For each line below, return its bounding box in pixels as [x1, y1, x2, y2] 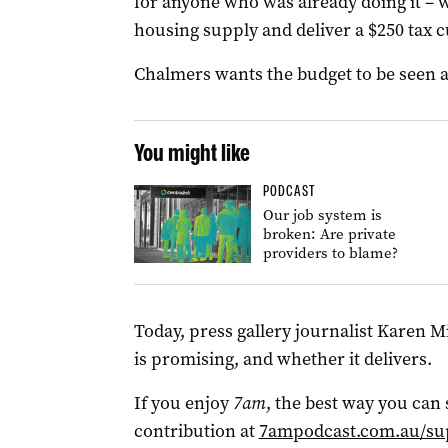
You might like [133, 138, 250, 167]
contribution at [133, 419, 259, 443]
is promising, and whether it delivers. [133, 347, 436, 371]
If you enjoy [133, 391, 233, 415]
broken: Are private [262, 224, 396, 244]
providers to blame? [262, 243, 398, 263]
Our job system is [262, 205, 382, 225]
